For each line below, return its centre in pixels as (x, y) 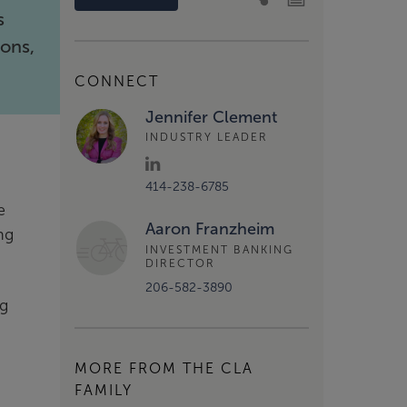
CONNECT (117, 81)
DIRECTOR (180, 263)
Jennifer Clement (211, 117)
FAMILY (104, 391)
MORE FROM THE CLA (164, 369)
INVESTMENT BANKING (219, 249)
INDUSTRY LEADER (207, 137)
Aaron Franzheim (210, 229)
